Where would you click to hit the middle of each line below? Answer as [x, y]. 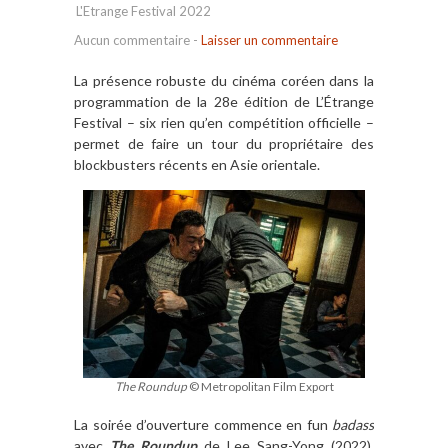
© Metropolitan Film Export [260, 387]
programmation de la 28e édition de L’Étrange [224, 102]
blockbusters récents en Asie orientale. [197, 165]
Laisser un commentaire [269, 40]
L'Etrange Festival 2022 [143, 11]
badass [353, 424]
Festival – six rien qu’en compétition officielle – [224, 123]
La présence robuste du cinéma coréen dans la [224, 81]
